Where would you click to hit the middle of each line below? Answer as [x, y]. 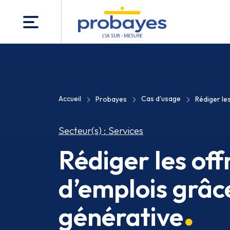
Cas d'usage [161, 99]
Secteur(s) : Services [101, 130]
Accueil [70, 99]
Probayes [111, 99]
